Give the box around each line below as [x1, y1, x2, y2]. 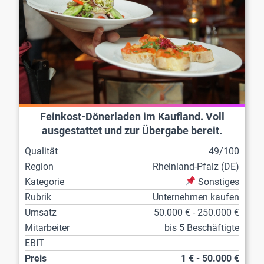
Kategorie [25, 176, 64, 187]
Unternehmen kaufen [153, 191, 239, 203]
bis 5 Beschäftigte [164, 222, 239, 233]
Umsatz [25, 206, 57, 218]
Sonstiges [196, 176, 239, 187]
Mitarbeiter [25, 222, 70, 233]
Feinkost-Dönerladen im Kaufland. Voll [39, 110, 225, 123]
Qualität [25, 145, 58, 157]
